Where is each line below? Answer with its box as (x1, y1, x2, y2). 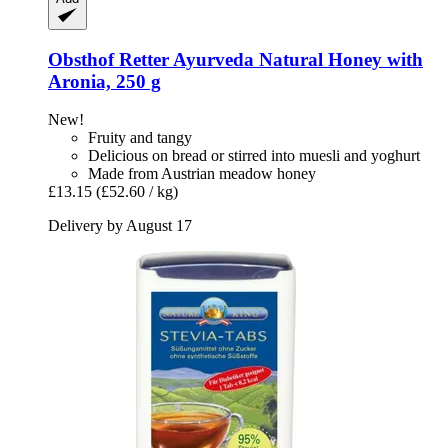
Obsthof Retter (48, 48, 169, 70)
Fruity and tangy (88, 129, 192, 147)
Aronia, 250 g (48, 70, 161, 92)
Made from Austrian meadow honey (88, 165, 316, 183)
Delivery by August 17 (48, 217, 192, 235)
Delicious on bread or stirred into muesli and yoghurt (88, 147, 420, 165)
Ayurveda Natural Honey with (169, 48, 423, 70)
